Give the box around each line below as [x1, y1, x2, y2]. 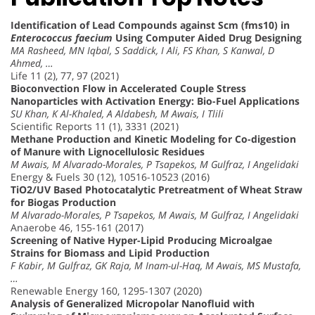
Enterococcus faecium [11, 30, 112, 44]
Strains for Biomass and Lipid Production [11, 245, 210, 259]
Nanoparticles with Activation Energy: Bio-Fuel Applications [11, 94, 300, 108]
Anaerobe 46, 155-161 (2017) [11, 220, 143, 234]
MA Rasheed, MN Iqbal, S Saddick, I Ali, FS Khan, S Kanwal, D [11, 43, 274, 57]
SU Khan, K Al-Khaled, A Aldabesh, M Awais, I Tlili [11, 106, 224, 120]
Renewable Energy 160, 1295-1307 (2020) [11, 283, 202, 297]
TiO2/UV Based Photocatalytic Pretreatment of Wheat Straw [11, 182, 302, 196]
